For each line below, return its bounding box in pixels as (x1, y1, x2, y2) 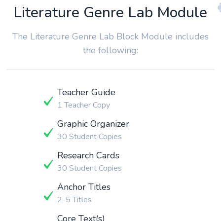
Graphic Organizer (57, 117, 129, 130)
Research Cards (57, 149, 119, 161)
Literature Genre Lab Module (13, 2, 208, 23)
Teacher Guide (57, 86, 115, 98)
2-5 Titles (57, 194, 92, 205)
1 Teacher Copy (57, 99, 110, 110)
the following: (82, 44, 138, 56)
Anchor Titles (57, 181, 110, 193)
